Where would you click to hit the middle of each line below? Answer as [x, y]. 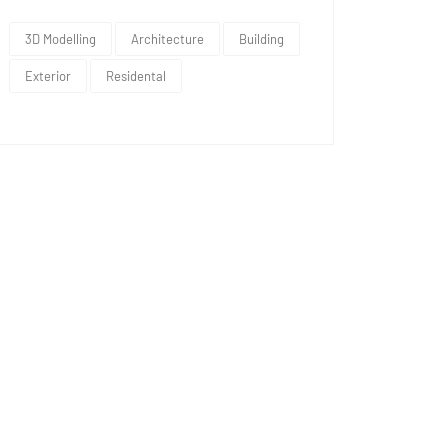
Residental [136, 75]
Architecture [167, 38]
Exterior [48, 75]
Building [261, 38]
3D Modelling [60, 38]
